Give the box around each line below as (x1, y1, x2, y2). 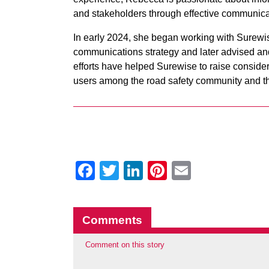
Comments (82, 214, 142, 226)
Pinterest (167, 160, 243, 181)
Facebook (95, 160, 180, 181)
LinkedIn (143, 160, 216, 181)
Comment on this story (85, 240, 165, 249)
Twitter (119, 160, 176, 181)
